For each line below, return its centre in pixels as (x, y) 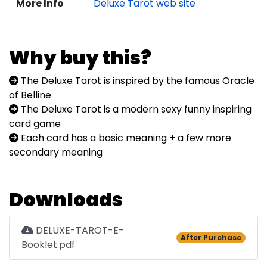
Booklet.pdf (48, 245)
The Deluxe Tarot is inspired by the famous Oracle (136, 81)
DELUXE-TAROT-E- (79, 230)
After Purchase (211, 237)
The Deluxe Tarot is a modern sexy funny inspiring (135, 109)
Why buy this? (80, 58)
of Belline (30, 95)
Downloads (66, 199)
